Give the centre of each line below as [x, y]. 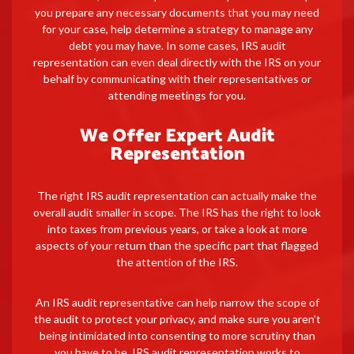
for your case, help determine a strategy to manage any [177, 28]
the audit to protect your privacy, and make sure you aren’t [177, 318]
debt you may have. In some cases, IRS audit [177, 45]
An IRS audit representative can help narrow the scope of [177, 302]
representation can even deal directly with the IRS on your [177, 62]
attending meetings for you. [177, 95]
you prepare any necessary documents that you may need [177, 12]
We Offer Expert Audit [177, 136]
